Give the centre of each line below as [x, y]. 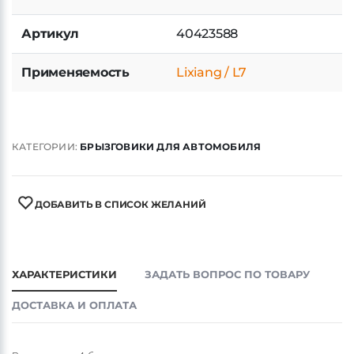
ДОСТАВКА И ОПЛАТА [74, 305]
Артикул [50, 34]
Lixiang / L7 [212, 72]
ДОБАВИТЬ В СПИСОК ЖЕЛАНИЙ [121, 204]
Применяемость [75, 72]
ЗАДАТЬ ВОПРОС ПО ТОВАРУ [227, 274]
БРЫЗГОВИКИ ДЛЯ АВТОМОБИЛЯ [171, 147]
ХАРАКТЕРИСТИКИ [64, 274]
